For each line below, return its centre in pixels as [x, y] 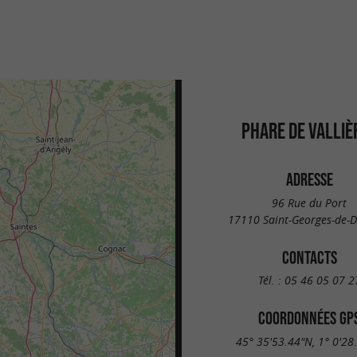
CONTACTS [309, 257]
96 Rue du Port [309, 202]
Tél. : [271, 280]
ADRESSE [309, 179]
